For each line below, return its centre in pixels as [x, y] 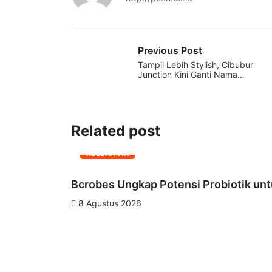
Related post [116, 131]
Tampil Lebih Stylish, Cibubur [195, 64]
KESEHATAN [107, 153]
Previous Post [170, 50]
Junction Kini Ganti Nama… [191, 74]
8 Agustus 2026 [109, 203]
